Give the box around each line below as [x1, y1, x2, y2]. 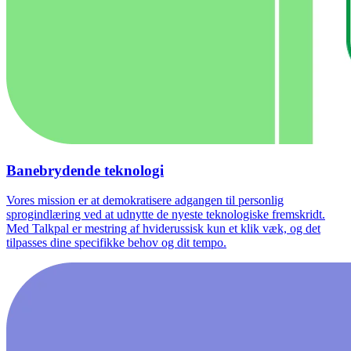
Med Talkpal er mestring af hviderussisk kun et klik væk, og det [6, 222, 320, 236]
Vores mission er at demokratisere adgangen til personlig [6, 194, 284, 208]
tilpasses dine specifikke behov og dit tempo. [6, 236, 226, 250]
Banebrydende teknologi [6, 161, 164, 179]
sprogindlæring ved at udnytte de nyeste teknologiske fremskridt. [6, 208, 325, 222]
